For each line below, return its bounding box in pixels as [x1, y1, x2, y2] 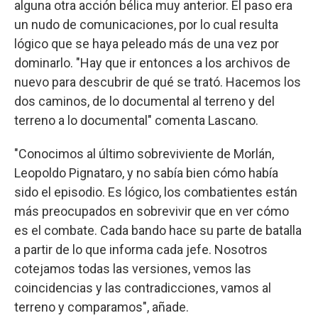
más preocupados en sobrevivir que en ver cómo [14, 203, 289, 219]
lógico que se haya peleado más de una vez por [14, 35, 279, 51]
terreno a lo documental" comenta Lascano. [14, 112, 258, 128]
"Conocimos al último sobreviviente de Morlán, [14, 146, 274, 161]
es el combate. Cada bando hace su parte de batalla [14, 222, 302, 238]
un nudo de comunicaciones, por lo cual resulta [14, 16, 278, 32]
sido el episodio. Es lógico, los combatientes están [14, 184, 297, 199]
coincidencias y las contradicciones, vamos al [14, 280, 271, 295]
